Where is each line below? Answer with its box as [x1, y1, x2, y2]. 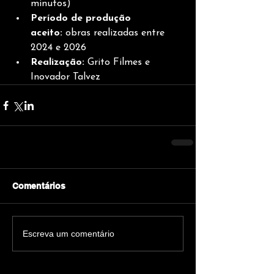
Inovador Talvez [31, 72, 100, 82]
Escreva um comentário [23, 228, 114, 239]
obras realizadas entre [62, 28, 168, 38]
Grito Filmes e [84, 57, 153, 67]
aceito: [31, 28, 62, 38]
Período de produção [31, 13, 134, 23]
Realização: [31, 57, 84, 67]
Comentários [12, 181, 65, 191]
